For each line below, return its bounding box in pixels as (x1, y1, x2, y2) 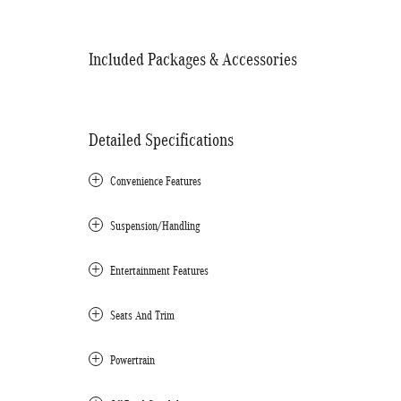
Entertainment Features (110, 264, 209, 277)
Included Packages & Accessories (89, 49, 297, 69)
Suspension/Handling (110, 219, 200, 233)
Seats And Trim (110, 309, 175, 322)
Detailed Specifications (89, 130, 234, 149)
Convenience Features (110, 175, 201, 188)
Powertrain (110, 354, 155, 367)
